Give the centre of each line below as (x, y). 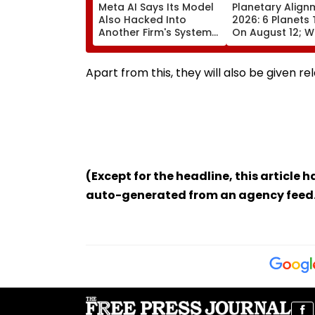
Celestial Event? (272, 57)
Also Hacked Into (142, 19)
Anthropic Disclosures (155, 57)
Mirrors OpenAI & (142, 45)
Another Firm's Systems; (159, 32)
